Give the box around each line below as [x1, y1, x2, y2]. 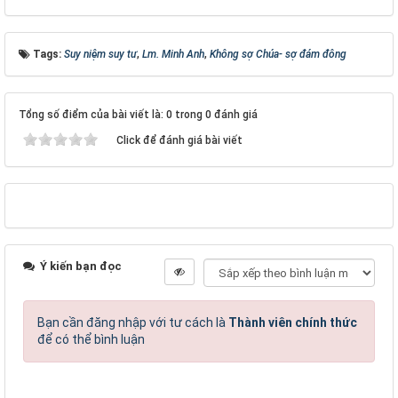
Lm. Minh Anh [142, 48, 204, 60]
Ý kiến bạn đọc [37, 259, 122, 273]
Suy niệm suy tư [64, 48, 137, 60]
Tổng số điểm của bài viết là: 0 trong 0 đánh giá [19, 108, 258, 121]
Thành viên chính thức [228, 315, 357, 330]
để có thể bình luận [37, 332, 145, 346]
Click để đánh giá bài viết [116, 134, 243, 147]
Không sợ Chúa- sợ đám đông [210, 48, 346, 60]
